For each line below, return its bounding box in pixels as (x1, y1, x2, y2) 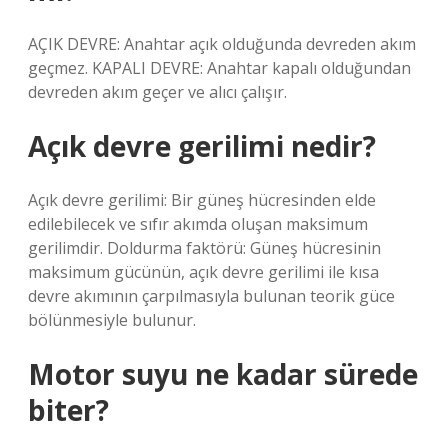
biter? (28, 391, 109, 429)
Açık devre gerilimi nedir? (28, 127, 376, 165)
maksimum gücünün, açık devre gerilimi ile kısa (28, 261, 379, 283)
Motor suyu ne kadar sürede (28, 355, 418, 393)
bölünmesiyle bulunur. (28, 309, 196, 331)
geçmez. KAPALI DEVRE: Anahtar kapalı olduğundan (28, 57, 411, 79)
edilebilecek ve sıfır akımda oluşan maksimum (28, 213, 368, 235)
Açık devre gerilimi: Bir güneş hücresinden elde (28, 189, 376, 211)
